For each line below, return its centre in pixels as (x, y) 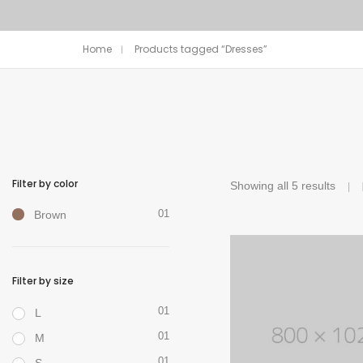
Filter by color (45, 184)
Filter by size (43, 281)
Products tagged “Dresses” (201, 49)
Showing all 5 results (283, 186)
